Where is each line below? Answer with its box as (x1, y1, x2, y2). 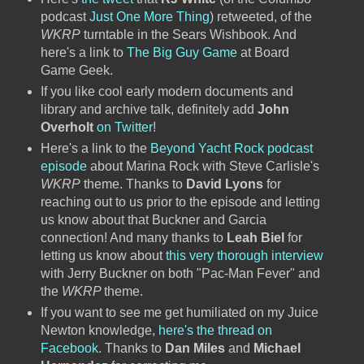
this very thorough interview (165, 249, 323, 263)
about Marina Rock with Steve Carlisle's (86, 159, 319, 174)
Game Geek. (40, 63, 113, 78)
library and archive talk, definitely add (40, 102, 258, 117)
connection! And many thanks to (40, 231, 227, 245)
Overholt (40, 120, 93, 135)
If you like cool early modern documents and (40, 84, 293, 99)
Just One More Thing (89, 10, 210, 24)
